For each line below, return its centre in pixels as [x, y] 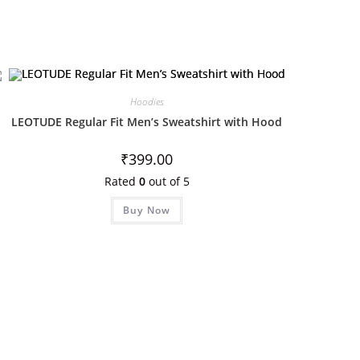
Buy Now [147, 211]
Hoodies [147, 102]
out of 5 [167, 182]
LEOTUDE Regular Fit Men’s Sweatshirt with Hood [147, 122]
